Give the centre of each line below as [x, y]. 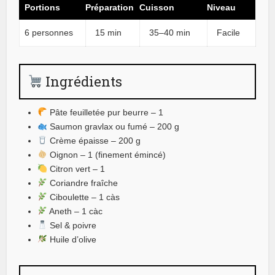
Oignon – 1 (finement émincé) [107, 154]
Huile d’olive [72, 239]
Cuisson [157, 7]
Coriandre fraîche [83, 183]
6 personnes [49, 32]
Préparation [110, 7]
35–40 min [170, 32]
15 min [109, 32]
